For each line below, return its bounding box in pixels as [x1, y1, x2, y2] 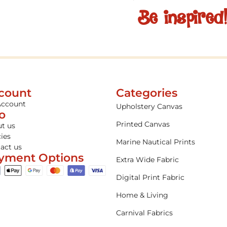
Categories [116, 86, 178, 100]
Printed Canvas [116, 119, 170, 129]
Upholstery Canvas [116, 101, 183, 111]
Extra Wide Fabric [116, 155, 179, 164]
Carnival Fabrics [116, 208, 173, 217]
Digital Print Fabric [116, 172, 185, 182]
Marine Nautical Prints [116, 137, 196, 146]
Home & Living [116, 190, 169, 200]
